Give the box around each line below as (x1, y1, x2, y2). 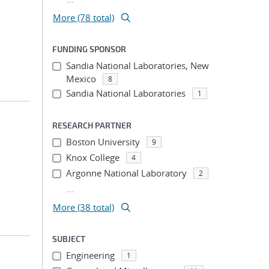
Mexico (65, 73, 96, 85)
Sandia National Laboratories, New (65, 59, 209, 71)
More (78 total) (53, 11, 114, 23)
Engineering (65, 249, 115, 261)
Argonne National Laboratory (65, 167, 187, 179)
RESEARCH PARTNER (52, 120, 131, 130)
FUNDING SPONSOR (52, 44, 126, 54)
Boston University (65, 136, 140, 148)
